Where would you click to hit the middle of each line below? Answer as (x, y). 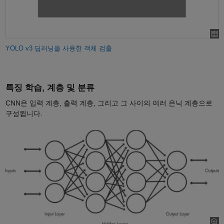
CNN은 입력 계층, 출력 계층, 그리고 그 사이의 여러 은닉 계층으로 (109, 103)
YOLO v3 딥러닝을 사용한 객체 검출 (58, 48)
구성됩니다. (24, 113)
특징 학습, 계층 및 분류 (50, 87)
